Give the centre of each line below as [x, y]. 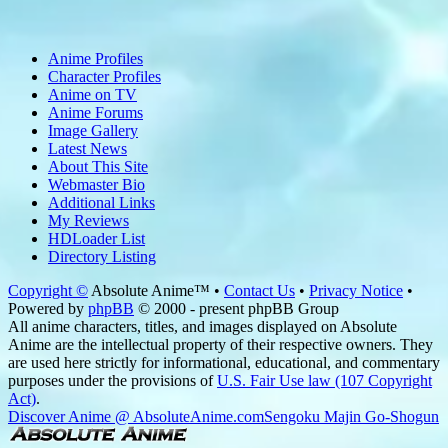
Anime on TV [92, 95]
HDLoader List [96, 239]
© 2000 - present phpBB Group [236, 309]
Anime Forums [95, 113]
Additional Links [101, 203]
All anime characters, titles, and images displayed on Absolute [202, 327]
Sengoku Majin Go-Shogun [351, 417]
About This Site [98, 167]
